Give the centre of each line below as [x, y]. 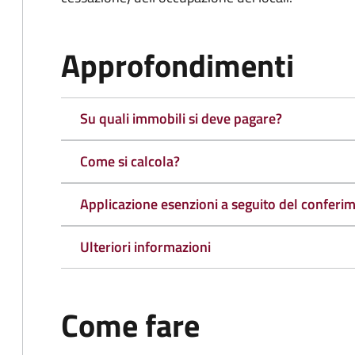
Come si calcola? [130, 161]
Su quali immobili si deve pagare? [181, 118]
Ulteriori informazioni [145, 247]
